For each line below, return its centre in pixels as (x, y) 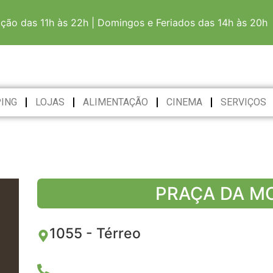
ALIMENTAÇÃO (115, 102)
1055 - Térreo (95, 233)
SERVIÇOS (243, 102)
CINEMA (184, 102)
